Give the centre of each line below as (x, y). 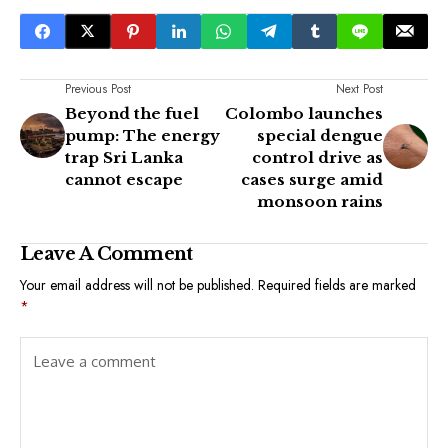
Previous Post (98, 88)
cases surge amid (312, 179)
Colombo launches (304, 113)
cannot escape (124, 179)
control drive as (317, 157)
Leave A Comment (106, 253)
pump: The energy (142, 135)
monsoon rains (320, 201)
